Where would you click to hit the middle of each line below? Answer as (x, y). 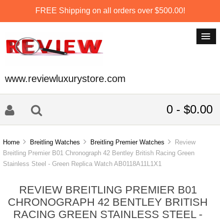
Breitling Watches (55, 142)
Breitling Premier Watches (128, 142)
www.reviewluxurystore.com (65, 79)
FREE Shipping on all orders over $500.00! (110, 10)
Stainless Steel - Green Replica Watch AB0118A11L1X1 (82, 164)
